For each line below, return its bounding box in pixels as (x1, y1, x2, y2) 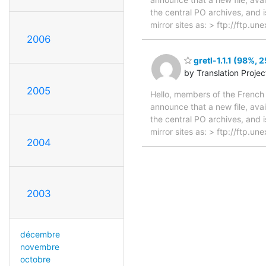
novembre (20, 242, 59, 252)
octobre (20, 254, 50, 265)
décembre (20, 229, 60, 240)
